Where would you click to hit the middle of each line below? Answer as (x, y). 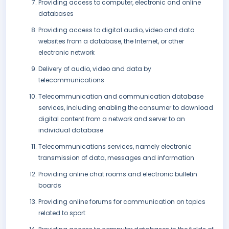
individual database (71, 130)
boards (50, 186)
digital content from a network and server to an (112, 119)
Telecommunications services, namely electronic (115, 147)
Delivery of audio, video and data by (95, 69)
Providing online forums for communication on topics (122, 202)
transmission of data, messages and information (116, 158)
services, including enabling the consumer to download (126, 108)
